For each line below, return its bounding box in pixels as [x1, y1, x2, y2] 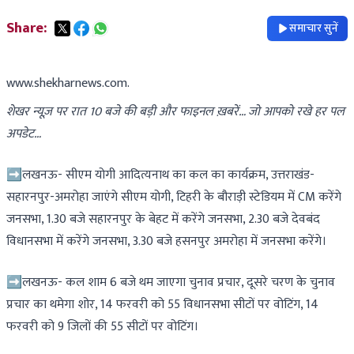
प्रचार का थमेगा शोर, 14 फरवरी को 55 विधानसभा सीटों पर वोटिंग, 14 [6, 294, 318, 315]
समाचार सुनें [289, 19, 338, 37]
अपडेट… [6, 123, 41, 145]
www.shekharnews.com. [6, 73, 130, 94]
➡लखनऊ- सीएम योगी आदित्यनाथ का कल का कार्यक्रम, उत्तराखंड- [6, 164, 314, 186]
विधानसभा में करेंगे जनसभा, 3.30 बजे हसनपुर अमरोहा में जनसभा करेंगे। [6, 231, 326, 252]
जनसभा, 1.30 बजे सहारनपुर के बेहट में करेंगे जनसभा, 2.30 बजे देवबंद [6, 209, 320, 230]
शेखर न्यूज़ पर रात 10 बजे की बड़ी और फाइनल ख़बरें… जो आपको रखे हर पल [6, 101, 345, 122]
